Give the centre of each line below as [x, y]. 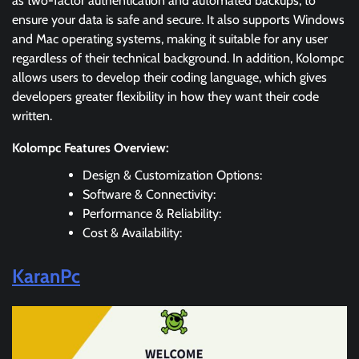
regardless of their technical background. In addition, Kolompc [178, 58]
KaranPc [46, 276]
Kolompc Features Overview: [91, 147]
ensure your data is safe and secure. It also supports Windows [178, 19]
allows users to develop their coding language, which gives [169, 77]
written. [32, 115]
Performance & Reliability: [152, 213]
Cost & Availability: [132, 232]
